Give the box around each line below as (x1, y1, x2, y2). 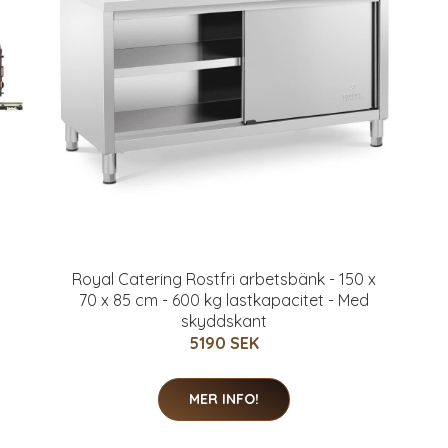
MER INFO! (189, 390, 259, 408)
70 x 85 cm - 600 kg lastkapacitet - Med (79, 290, 369, 310)
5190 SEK (189, 333, 259, 353)
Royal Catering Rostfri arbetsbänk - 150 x (72, 269, 376, 289)
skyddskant (181, 311, 267, 331)
